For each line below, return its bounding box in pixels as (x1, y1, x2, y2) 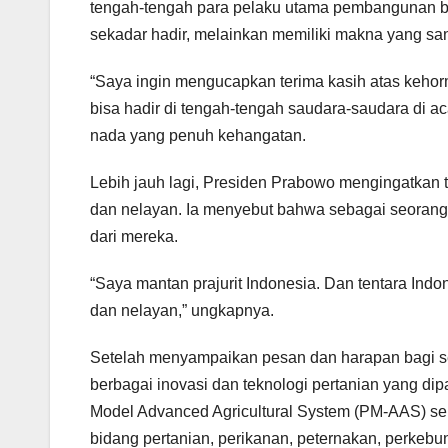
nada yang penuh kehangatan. (90, 127, 306, 145)
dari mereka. (90, 228, 178, 246)
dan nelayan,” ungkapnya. (90, 302, 274, 320)
